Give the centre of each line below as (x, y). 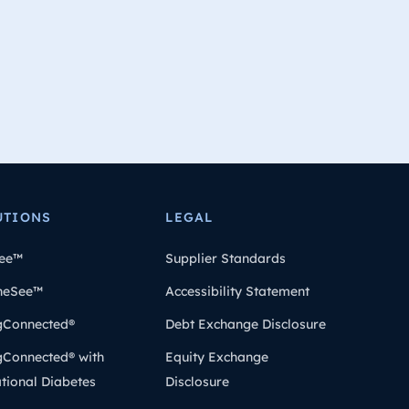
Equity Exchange (217, 357)
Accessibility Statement (238, 291)
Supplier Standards (226, 258)
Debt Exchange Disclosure (246, 324)
